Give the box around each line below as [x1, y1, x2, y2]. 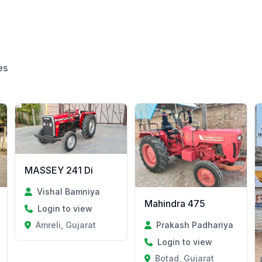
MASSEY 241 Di [25, 164, 94, 176]
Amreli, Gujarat [35, 220, 96, 230]
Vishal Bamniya [36, 187, 100, 196]
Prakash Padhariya [156, 220, 234, 230]
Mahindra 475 [144, 198, 205, 210]
